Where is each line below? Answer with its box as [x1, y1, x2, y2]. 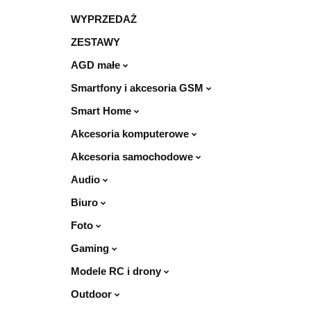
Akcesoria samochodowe [71, 151, 196, 162]
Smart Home [71, 105, 134, 117]
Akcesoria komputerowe [71, 128, 192, 140]
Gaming [71, 242, 112, 254]
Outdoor [71, 288, 115, 300]
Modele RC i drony [71, 265, 164, 277]
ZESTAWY [71, 36, 120, 48]
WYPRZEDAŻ [71, 13, 137, 25]
